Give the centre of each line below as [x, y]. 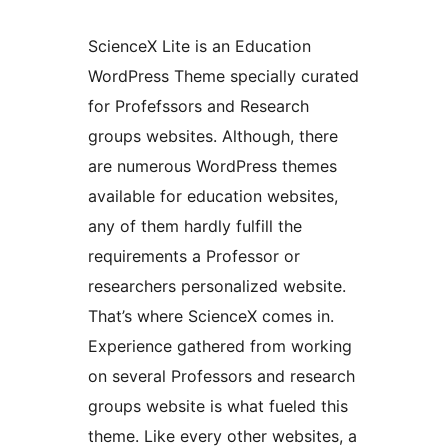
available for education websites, [213, 196]
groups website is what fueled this [218, 406]
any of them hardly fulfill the [195, 226]
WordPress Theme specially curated [223, 76]
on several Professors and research [221, 376]
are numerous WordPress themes [212, 166]
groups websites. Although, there [213, 136]
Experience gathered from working [220, 346]
